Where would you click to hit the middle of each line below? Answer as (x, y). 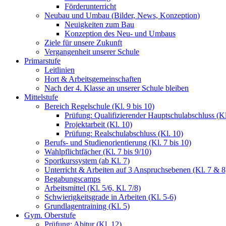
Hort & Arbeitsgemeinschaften (93, 79)
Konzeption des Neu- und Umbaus (120, 33)
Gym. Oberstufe (50, 215)
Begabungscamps (72, 179)
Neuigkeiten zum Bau (99, 24)
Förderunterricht (90, 6)
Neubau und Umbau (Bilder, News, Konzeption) (122, 15)
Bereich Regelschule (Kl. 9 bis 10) (99, 106)
